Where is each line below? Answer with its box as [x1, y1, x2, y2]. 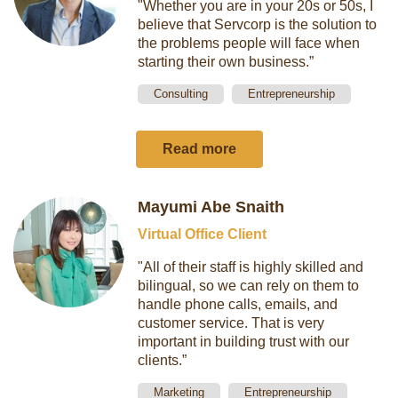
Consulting [154, 87, 209, 100]
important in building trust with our [138, 334, 350, 349]
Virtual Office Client [138, 227, 267, 242]
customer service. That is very [138, 315, 325, 330]
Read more [162, 141, 236, 156]
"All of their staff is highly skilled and [138, 259, 364, 275]
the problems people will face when [138, 36, 361, 51]
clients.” [138, 353, 187, 368]
